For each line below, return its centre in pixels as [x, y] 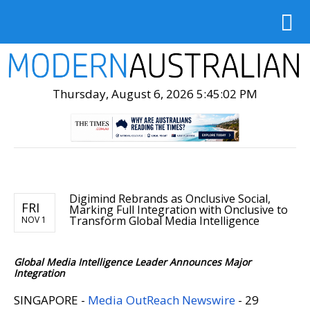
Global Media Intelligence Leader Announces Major [133, 262]
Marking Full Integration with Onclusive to [179, 209]
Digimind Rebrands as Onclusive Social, [170, 198]
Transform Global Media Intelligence [164, 220]
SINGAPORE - [51, 300]
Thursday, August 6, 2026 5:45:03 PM [155, 93]
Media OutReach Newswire [162, 300]
